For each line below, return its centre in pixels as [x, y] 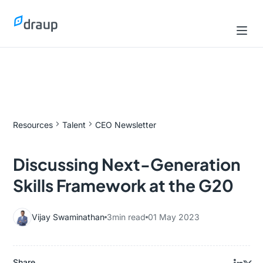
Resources [33, 125]
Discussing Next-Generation [127, 164]
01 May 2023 [174, 217]
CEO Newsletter [126, 125]
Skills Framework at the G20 [124, 185]
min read [129, 217]
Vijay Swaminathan [68, 217]
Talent [74, 125]
